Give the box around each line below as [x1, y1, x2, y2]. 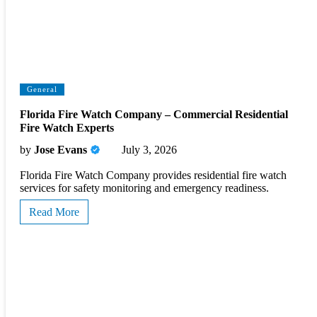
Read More [29, 206, 79, 219]
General [27, 84, 57, 93]
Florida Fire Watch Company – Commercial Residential [20, 108, 288, 120]
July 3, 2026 [122, 144, 177, 156]
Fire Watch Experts [20, 121, 114, 134]
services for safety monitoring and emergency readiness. [20, 182, 269, 195]
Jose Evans [34, 144, 87, 156]
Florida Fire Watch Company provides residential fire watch [20, 169, 287, 182]
